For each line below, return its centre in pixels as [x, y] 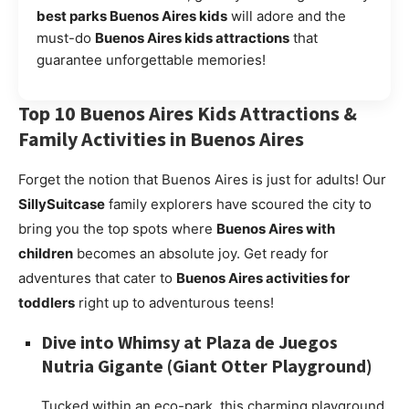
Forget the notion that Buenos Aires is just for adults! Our [202, 180]
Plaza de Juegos [272, 342]
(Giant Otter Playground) [268, 366]
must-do [66, 38]
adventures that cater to [97, 278]
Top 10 [49, 114]
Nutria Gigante [102, 366]
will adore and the [287, 16]
